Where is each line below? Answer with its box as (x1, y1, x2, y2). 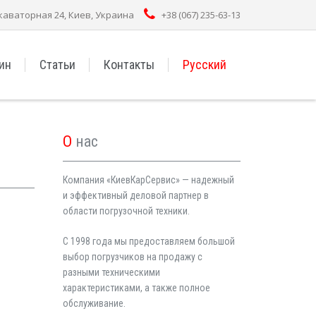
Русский (183, 57, 226, 72)
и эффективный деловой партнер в (62, 190, 209, 201)
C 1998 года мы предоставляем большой (62, 236, 235, 247)
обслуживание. (62, 298, 126, 309)
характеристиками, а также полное (62, 282, 210, 293)
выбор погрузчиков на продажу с (62, 251, 202, 262)
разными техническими (62, 267, 160, 278)
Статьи (39, 57, 75, 72)
